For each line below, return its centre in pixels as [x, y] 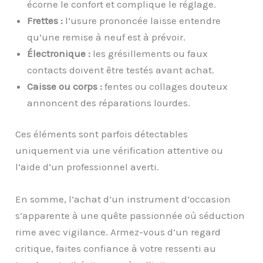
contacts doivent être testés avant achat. [121, 70]
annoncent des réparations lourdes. [109, 102]
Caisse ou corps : [65, 86]
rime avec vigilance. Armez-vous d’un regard [118, 232]
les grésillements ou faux [149, 53]
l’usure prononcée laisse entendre [142, 20]
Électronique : [59, 53]
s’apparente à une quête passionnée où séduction [130, 216]
